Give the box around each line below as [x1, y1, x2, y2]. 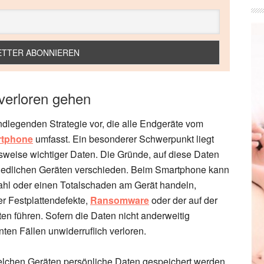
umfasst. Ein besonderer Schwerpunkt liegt [33, 132, 214, 146]
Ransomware [90, 193, 149, 207]
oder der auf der [149, 193, 217, 207]
